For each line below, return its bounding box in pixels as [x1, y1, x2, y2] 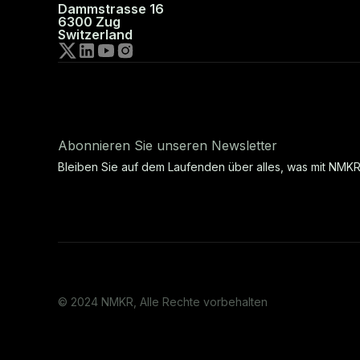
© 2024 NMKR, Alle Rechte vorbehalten [58, 295, 268, 309]
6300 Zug [58, 13, 121, 30]
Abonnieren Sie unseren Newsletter [58, 137, 277, 154]
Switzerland [58, 26, 133, 43]
